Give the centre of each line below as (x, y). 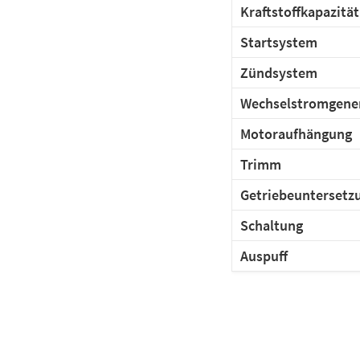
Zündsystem (279, 72)
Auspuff (264, 256)
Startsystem (279, 42)
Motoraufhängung (296, 133)
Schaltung (272, 225)
